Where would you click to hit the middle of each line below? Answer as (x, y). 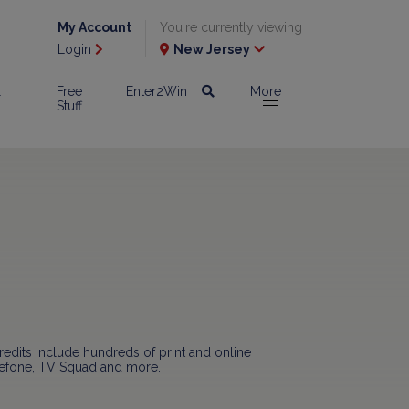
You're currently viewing (231, 27)
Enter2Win (157, 91)
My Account (94, 27)
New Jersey (212, 49)
